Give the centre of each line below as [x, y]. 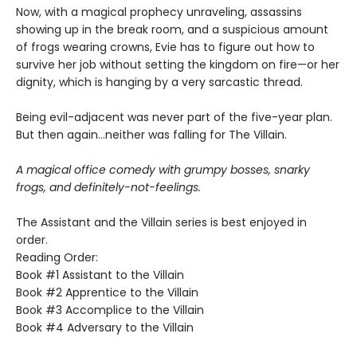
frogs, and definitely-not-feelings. [108, 188]
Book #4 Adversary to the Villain [105, 328]
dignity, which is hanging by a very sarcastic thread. [159, 82]
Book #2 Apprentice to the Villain [107, 293]
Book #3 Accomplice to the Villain [110, 310]
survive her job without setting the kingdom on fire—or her [178, 65]
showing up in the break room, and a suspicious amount [172, 30]
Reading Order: [57, 258]
